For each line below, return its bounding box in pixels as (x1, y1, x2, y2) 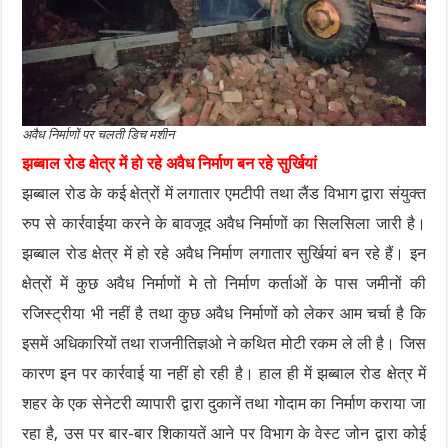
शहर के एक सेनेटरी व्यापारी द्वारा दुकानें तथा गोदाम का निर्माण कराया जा (22, 394, 426, 414)
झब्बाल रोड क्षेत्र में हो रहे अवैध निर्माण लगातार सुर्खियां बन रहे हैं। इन (22, 244, 426, 264)
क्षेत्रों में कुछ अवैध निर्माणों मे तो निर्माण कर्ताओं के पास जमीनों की (22, 274, 426, 294)
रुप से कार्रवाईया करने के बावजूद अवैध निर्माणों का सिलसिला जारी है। (22, 214, 426, 234)
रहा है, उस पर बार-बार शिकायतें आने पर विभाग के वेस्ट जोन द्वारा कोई (22, 424, 426, 444)
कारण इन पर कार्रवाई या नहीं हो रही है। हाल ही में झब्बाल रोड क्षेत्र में (22, 364, 426, 384)
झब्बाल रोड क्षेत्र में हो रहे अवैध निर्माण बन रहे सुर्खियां (22, 154, 318, 174)
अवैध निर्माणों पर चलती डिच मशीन (22, 127, 175, 143)
